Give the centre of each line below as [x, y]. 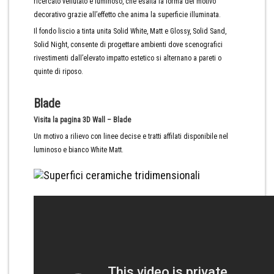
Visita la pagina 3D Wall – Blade [82, 120]
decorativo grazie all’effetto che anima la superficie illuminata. [127, 15]
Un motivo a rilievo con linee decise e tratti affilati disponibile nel [131, 136]
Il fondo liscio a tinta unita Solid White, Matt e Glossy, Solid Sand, [130, 31]
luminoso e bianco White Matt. [79, 150]
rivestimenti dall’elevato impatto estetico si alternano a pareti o [128, 58]
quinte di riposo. [58, 72]
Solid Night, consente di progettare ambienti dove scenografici [128, 45]
